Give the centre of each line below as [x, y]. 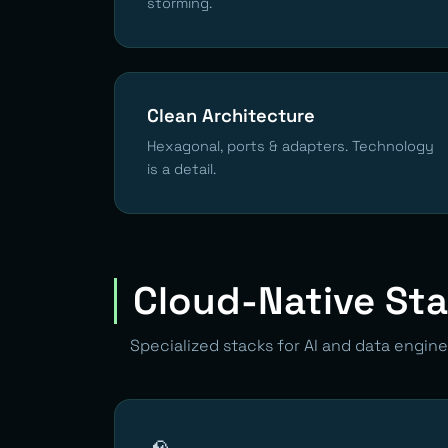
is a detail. [181, 168]
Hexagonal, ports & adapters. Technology [290, 145]
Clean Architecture [231, 115]
